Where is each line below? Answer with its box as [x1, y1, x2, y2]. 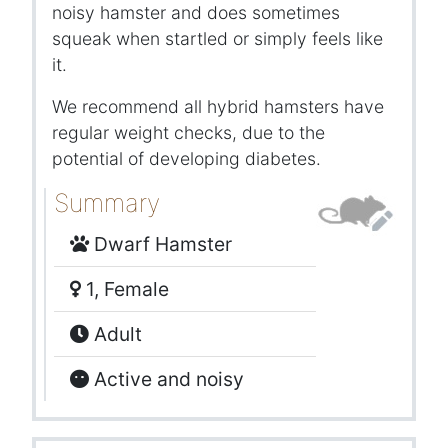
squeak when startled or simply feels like [52, 28, 383, 50]
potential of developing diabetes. [52, 148, 321, 170]
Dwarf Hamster [89, 232, 232, 257]
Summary [54, 188, 160, 219]
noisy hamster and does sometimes [52, 2, 340, 24]
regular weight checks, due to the [52, 122, 325, 144]
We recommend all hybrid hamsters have [52, 96, 384, 118]
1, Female [81, 277, 169, 302]
